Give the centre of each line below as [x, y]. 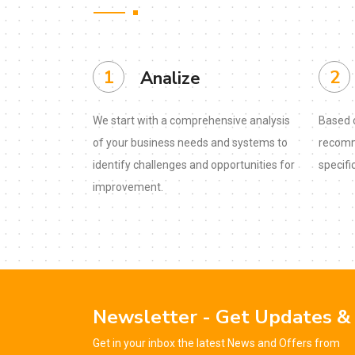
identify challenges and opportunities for [194, 165]
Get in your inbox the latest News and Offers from [216, 343]
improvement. [128, 187]
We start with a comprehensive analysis [191, 120]
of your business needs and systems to [190, 143]
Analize [170, 78]
